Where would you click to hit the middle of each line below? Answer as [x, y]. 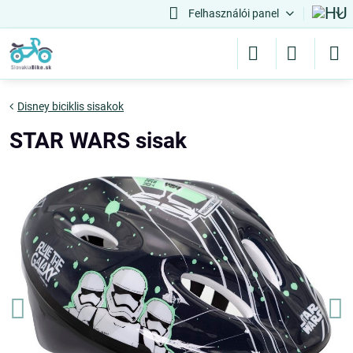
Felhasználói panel [233, 13]
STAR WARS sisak [98, 141]
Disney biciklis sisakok [71, 106]
